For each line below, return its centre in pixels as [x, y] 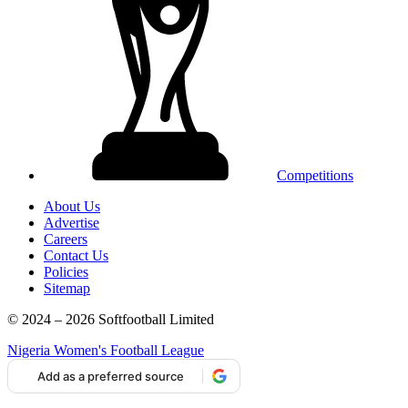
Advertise [71, 223]
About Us [72, 207]
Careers [66, 240]
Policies [66, 272]
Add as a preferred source [111, 376]
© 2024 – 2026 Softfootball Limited [111, 320]
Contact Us [76, 256]
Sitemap [67, 289]
